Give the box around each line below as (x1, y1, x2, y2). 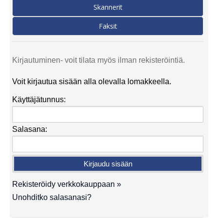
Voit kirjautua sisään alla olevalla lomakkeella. (12, 77, 171, 86)
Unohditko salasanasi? (12, 193, 91, 201)
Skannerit (93, 2, 123, 12)
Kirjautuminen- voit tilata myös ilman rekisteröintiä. (12, 55, 185, 64)
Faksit (98, 21, 117, 31)
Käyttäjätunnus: (12, 95, 66, 104)
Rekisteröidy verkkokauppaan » (12, 180, 121, 188)
